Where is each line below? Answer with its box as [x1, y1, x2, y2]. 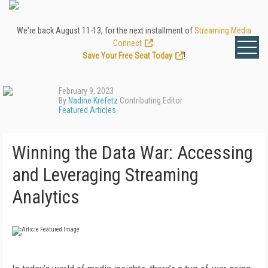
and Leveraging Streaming [12, 164, 199, 186]
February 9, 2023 [59, 86, 114, 96]
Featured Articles [59, 105, 116, 115]
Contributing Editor [118, 96, 182, 105]
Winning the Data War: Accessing [12, 142, 253, 164]
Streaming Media [194, 26, 251, 35]
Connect [113, 38, 142, 48]
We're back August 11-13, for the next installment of [17, 26, 194, 35]
